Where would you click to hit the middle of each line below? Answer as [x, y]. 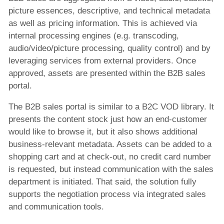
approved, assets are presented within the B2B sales [107, 73]
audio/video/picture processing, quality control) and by [109, 48]
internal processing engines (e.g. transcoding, [94, 35]
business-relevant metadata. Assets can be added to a [110, 144]
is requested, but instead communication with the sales [111, 169]
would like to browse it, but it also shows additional [103, 131]
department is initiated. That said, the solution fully [102, 181]
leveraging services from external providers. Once [102, 60]
